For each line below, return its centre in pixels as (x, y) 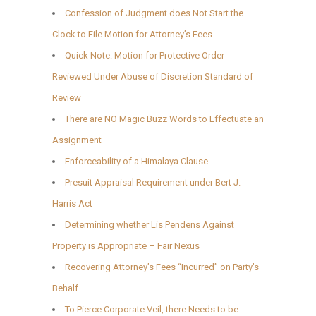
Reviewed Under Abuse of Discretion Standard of (153, 76)
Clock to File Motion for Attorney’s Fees (132, 34)
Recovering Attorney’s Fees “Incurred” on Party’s (162, 267)
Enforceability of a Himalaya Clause (136, 161)
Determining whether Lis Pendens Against (150, 224)
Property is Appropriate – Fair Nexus (126, 245)
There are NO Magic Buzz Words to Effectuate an (164, 119)
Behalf (65, 288)
